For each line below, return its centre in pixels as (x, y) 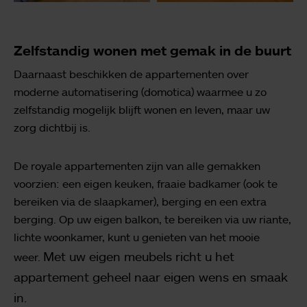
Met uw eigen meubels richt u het (139, 256)
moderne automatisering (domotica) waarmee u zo (140, 91)
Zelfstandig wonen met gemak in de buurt (152, 50)
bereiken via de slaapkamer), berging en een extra (140, 201)
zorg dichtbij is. (52, 127)
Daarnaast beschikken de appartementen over (131, 74)
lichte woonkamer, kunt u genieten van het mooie (137, 237)
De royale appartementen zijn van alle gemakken (137, 165)
